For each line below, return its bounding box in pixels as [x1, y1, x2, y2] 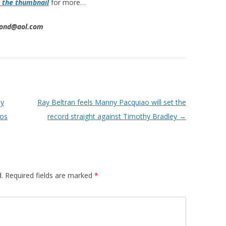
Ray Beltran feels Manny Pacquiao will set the [37, 97, 186, 107]
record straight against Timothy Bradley [47, 111, 179, 122]
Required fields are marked [5, 171, 94, 181]
